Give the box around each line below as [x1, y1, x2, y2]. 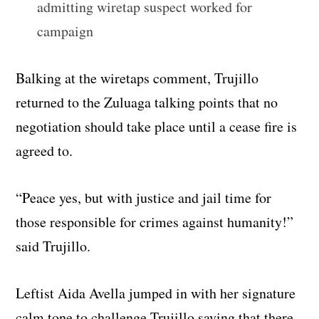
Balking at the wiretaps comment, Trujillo [16, 68, 259, 88]
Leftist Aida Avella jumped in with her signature [16, 283, 296, 303]
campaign [37, 21, 94, 41]
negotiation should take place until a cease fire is [16, 116, 298, 136]
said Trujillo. [16, 236, 91, 256]
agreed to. [16, 140, 73, 160]
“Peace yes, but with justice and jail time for [16, 187, 272, 207]
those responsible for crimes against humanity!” [16, 211, 294, 231]
